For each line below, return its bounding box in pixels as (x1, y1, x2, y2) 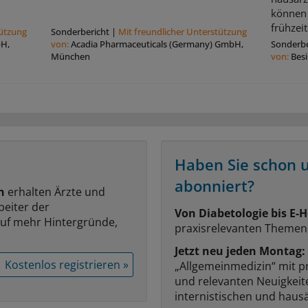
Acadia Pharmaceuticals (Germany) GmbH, (70, 37, 243, 50)
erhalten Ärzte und (5, 184, 105, 199)
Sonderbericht (50, 25, 109, 38)
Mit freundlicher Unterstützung (118, 25, 247, 38)
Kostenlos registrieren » (5, 256, 129, 272)
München (50, 49, 90, 63)
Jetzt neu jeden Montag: (175, 243, 305, 258)
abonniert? (175, 175, 254, 196)
